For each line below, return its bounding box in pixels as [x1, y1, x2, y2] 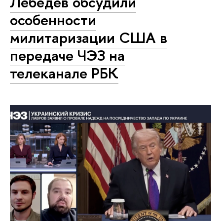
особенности [10, 9, 96, 30]
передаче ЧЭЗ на [10, 44, 125, 66]
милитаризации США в [10, 27, 167, 48]
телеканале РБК [10, 62, 118, 83]
